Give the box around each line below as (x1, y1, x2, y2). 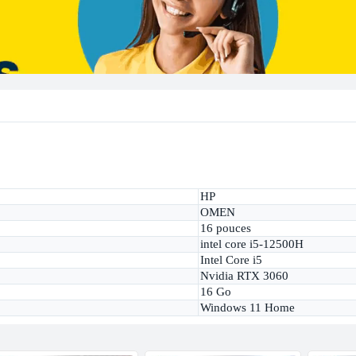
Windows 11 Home (199, 301, 295, 315)
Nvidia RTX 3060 (199, 269, 288, 283)
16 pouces (199, 222, 251, 235)
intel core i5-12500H (199, 238, 304, 251)
